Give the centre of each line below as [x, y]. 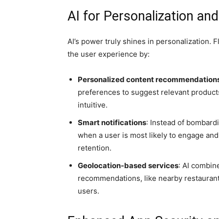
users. [88, 191]
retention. [95, 148]
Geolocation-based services [128, 165]
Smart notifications [112, 122]
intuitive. [93, 105]
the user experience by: [109, 54]
